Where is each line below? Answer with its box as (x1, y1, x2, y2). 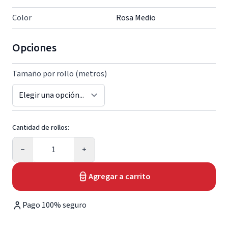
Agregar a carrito (89, 171, 151, 182)
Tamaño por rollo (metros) (12, 68, 107, 79)
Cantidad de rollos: (12, 123, 69, 133)
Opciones (12, 42, 56, 53)
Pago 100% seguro (22, 199, 87, 211)
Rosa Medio (116, 12, 156, 23)
